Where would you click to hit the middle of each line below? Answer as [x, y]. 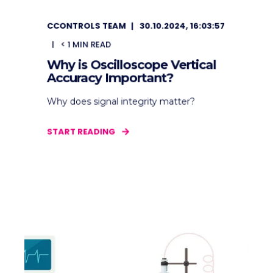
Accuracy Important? [110, 78]
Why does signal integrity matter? [121, 101]
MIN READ [92, 44]
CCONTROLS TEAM [86, 26]
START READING [81, 132]
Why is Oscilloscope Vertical [131, 65]
